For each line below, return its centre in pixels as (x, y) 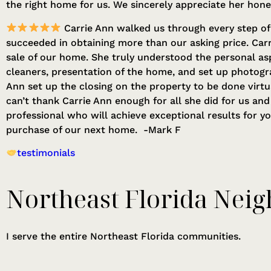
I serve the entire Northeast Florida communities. (123, 237)
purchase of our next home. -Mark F (93, 129)
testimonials (46, 152)
